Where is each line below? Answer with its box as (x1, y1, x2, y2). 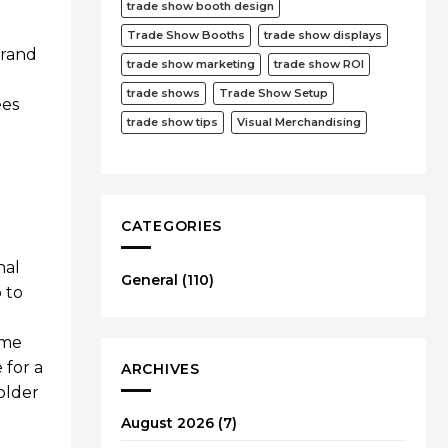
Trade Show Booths (127, 27, 245, 42)
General (121, 271, 178, 290)
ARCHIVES (121, 360, 200, 379)
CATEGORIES (121, 216, 222, 235)
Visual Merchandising (237, 114, 361, 129)
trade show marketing (127, 56, 255, 71)
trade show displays (264, 27, 382, 42)
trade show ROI (274, 56, 364, 71)
